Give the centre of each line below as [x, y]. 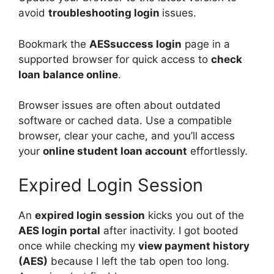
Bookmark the [54, 44]
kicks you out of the [194, 215]
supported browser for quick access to [115, 59]
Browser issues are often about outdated [120, 105]
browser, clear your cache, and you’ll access [127, 136]
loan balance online [68, 74]
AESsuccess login [135, 44]
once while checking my [78, 246]
